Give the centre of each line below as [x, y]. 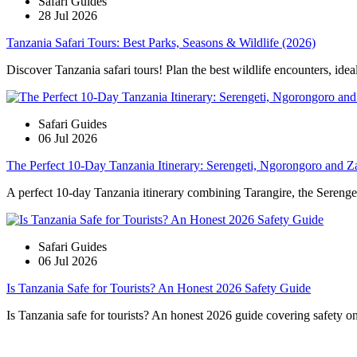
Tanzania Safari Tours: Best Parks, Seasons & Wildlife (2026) [161, 42]
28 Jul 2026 [68, 15]
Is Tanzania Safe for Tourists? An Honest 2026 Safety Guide [159, 288]
